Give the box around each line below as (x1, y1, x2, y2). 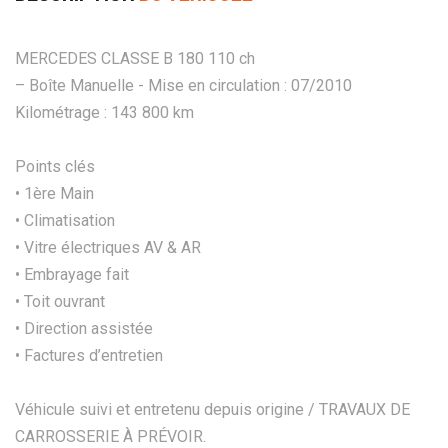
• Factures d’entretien (15, 345, 163, 365)
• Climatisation (15, 210, 115, 230)
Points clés (15, 156, 95, 176)
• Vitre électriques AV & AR (15, 237, 201, 257)
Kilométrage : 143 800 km (15, 102, 194, 122)
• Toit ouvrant (15, 291, 105, 311)
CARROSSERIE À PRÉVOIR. (15, 426, 206, 446)
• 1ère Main (15, 183, 94, 203)
